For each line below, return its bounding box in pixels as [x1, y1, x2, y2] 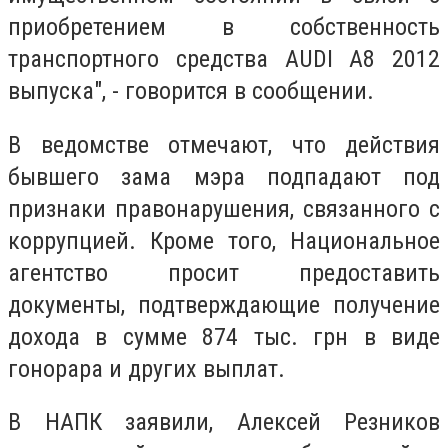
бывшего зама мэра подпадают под [8, 162, 440, 191]
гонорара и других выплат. [8, 354, 285, 383]
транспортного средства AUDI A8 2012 [8, 45, 440, 74]
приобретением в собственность [8, 13, 440, 42]
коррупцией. [8, 226, 150, 255]
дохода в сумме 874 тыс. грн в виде [8, 322, 440, 351]
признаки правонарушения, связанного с [8, 194, 440, 223]
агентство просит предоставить [8, 258, 440, 287]
